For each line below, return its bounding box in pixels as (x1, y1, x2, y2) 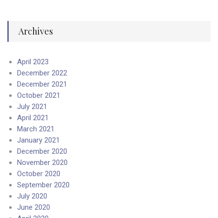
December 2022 (17, 69, 67, 78)
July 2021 (17, 102, 47, 111)
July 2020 (17, 192, 47, 201)
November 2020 (17, 158, 68, 167)
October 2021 (17, 91, 60, 100)
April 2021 (17, 113, 49, 123)
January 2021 (17, 136, 60, 145)
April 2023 (17, 57, 49, 67)
